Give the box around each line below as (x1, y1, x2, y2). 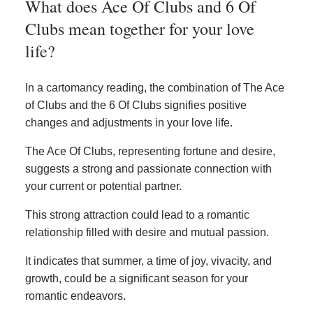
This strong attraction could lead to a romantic (25, 208, 249, 221)
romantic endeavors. (25, 289, 126, 302)
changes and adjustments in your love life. (25, 116, 233, 129)
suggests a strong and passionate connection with (25, 162, 272, 175)
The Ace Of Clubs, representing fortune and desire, (25, 145, 275, 157)
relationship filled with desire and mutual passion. (25, 226, 269, 238)
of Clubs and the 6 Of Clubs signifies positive (25, 99, 247, 111)
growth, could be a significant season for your (25, 272, 248, 284)
